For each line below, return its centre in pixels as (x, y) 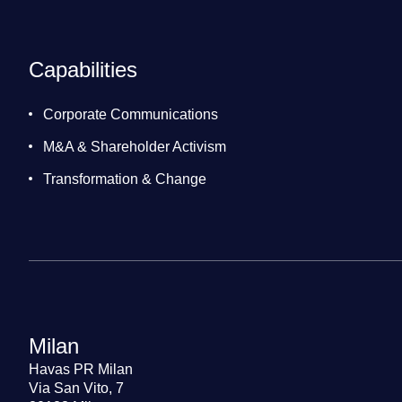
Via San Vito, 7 (76, 389)
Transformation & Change (125, 179)
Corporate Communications (131, 115)
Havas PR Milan (81, 370)
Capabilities (83, 70)
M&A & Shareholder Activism (135, 147)
